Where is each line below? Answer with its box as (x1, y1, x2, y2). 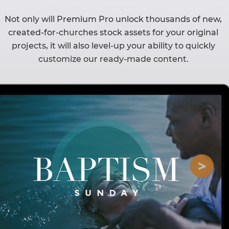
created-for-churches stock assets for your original (8, 28, 218, 37)
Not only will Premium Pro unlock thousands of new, (5, 14, 222, 24)
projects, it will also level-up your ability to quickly (11, 41, 215, 51)
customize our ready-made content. (38, 54, 189, 64)
